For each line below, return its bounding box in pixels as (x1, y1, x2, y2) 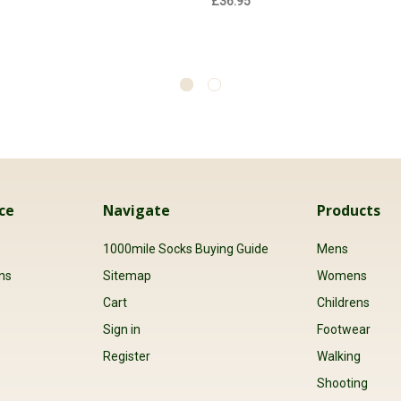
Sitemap (102, 269, 151, 283)
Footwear (317, 322, 371, 337)
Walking (317, 349, 362, 364)
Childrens (317, 295, 371, 311)
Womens (317, 269, 368, 283)
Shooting (317, 376, 369, 391)
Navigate (102, 200, 170, 220)
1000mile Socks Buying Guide (102, 241, 269, 256)
